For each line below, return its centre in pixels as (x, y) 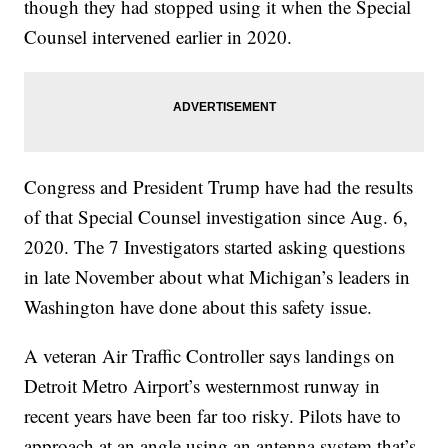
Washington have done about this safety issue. (198, 307)
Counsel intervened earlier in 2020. (158, 37)
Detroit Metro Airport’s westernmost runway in (202, 386)
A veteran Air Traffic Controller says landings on (210, 356)
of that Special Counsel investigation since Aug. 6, (216, 217)
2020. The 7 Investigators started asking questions (215, 247)
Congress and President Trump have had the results (219, 187)
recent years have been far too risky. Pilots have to (213, 416)
